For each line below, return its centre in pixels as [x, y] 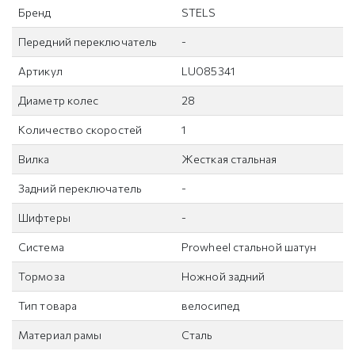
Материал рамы [60, 334]
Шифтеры [44, 217]
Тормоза [42, 276]
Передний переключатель [88, 41]
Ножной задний [223, 276]
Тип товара [48, 305]
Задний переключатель [80, 188]
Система [41, 246]
